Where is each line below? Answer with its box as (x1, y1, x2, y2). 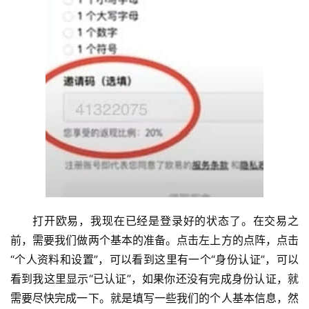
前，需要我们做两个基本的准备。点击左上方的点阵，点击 (10, 233, 299, 247)
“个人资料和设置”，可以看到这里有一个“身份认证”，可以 (10, 252, 299, 266)
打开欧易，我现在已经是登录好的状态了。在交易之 (32, 214, 299, 228)
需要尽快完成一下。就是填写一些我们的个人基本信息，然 (10, 291, 299, 305)
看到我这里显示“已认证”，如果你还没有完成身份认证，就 (10, 272, 299, 286)
